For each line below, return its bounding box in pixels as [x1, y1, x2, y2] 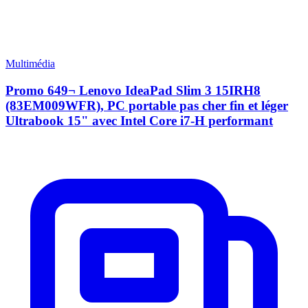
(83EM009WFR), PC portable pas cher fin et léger [5, 98, 288, 113]
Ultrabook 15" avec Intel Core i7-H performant [5, 113, 273, 129]
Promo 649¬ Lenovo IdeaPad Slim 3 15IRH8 [5, 83, 261, 98]
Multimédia [5, 58, 55, 70]
